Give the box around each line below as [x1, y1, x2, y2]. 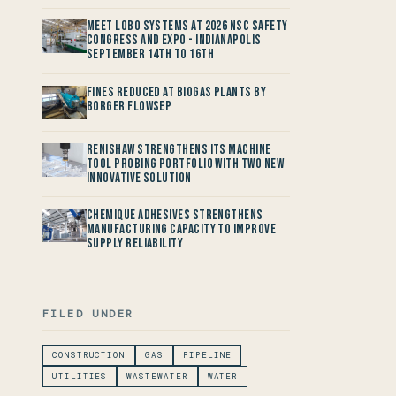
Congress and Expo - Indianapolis [87, 32, 262, 49]
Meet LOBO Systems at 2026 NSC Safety [87, 18, 288, 35]
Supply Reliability [87, 235, 184, 253]
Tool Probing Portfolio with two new [87, 155, 284, 172]
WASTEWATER [126, 370, 188, 382]
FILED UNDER [42, 306, 134, 321]
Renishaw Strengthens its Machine [87, 141, 271, 158]
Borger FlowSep [87, 97, 172, 115]
